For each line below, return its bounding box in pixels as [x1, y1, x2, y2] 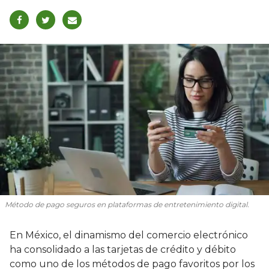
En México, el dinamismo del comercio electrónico [10, 229, 248, 241]
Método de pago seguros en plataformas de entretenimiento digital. [5, 200, 249, 210]
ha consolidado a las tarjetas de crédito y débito [10, 244, 236, 256]
